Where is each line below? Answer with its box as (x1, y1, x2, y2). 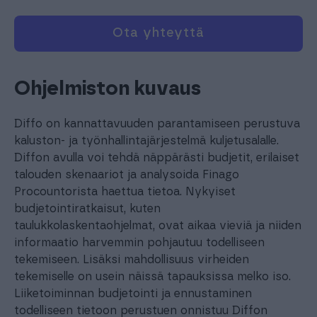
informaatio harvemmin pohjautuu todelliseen (14, 237, 265, 248)
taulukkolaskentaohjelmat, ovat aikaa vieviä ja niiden (14, 220, 301, 231)
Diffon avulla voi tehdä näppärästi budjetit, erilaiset (14, 152, 299, 163)
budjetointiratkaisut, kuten (14, 203, 161, 214)
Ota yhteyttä (113, 27, 204, 40)
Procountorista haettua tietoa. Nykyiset (14, 186, 236, 197)
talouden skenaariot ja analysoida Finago (14, 169, 239, 180)
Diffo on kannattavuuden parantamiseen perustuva (14, 118, 300, 129)
